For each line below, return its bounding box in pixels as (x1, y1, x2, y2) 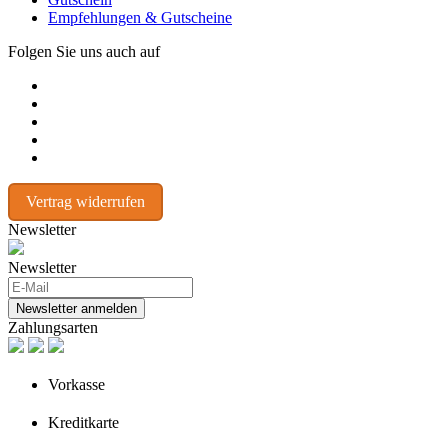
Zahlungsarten (8, 318, 98, 336)
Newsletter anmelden (16, 300, 137, 316)
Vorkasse (48, 375, 105, 393)
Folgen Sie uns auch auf (8, 42, 160, 60)
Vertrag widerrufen (26, 192, 145, 210)
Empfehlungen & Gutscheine (48, 8, 232, 26)
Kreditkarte (48, 413, 119, 431)
